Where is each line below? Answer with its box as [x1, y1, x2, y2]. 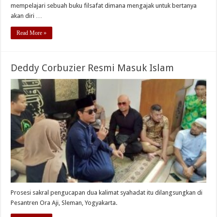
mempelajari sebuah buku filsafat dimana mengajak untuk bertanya [11, 1, 197, 9]
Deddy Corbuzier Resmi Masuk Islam [11, 62, 174, 74]
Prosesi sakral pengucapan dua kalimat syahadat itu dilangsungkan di [11, 189, 203, 197]
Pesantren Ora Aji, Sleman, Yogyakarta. [11, 199, 118, 207]
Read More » [16, 29, 47, 36]
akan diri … [11, 12, 43, 19]
